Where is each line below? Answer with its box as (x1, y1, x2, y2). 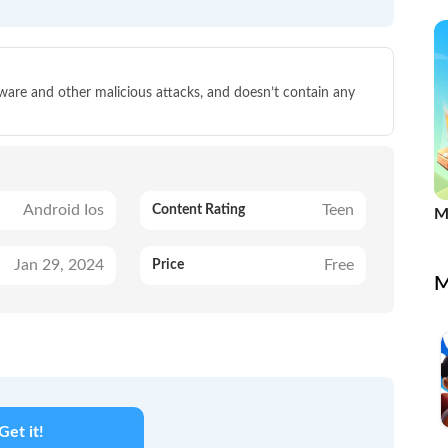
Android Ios (22, 202, 104, 219)
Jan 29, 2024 (13, 257, 104, 274)
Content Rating (151, 203, 245, 218)
